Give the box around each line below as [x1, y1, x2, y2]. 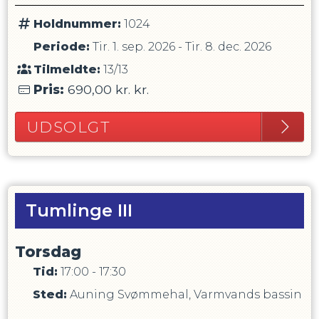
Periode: [33, 40, 90, 53]
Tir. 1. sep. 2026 [92, 40, 175, 53]
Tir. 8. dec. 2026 [184, 40, 271, 53]
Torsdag [15, 243, 81, 261]
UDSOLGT [26, 117, 110, 136]
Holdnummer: [33, 17, 121, 31]
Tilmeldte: [33, 63, 100, 76]
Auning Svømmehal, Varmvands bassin [69, 288, 302, 301]
